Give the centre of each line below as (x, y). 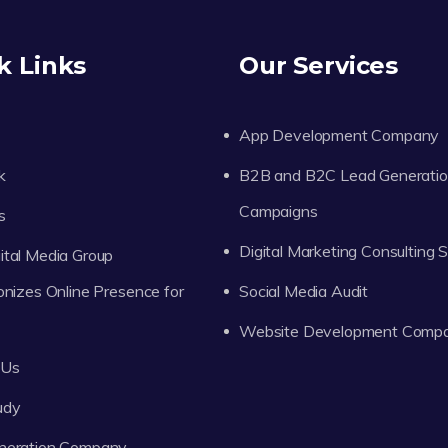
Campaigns (278, 211)
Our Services (319, 66)
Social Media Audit (304, 291)
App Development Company (339, 135)
